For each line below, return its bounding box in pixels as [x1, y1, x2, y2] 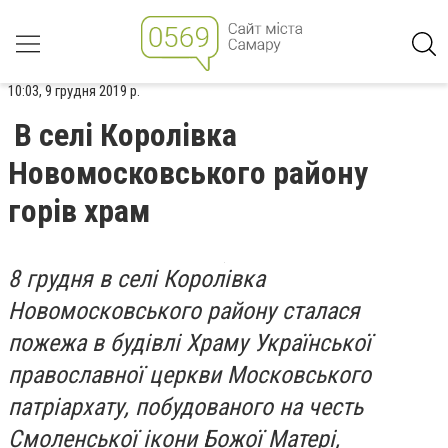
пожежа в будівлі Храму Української [8, 329, 371, 357]
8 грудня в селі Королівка [8, 265, 265, 293]
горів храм [8, 192, 150, 230]
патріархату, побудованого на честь [8, 393, 363, 421]
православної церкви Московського [8, 361, 371, 389]
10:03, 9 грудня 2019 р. [8, 82, 140, 100]
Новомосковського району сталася [8, 297, 360, 325]
